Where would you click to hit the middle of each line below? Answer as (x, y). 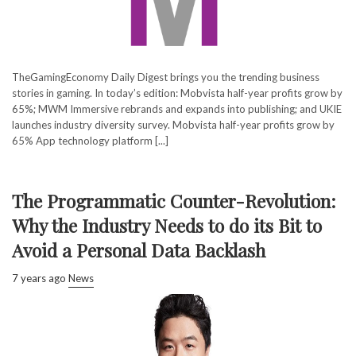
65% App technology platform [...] (90, 140)
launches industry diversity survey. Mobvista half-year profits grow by (173, 124)
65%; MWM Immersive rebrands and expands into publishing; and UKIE (177, 108)
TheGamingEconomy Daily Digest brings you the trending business (166, 77)
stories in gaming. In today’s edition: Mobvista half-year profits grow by (177, 93)
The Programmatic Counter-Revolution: (174, 200)
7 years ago (39, 278)
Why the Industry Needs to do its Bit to (167, 225)
